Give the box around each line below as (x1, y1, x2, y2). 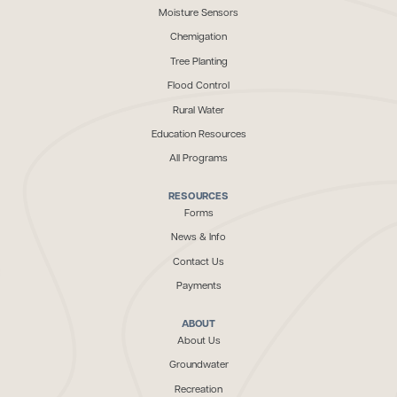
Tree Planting (169, 56, 228, 67)
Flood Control (167, 81, 230, 92)
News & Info (171, 232, 226, 244)
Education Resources (151, 129, 246, 141)
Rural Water (173, 105, 224, 116)
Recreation (175, 384, 222, 395)
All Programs (169, 153, 228, 165)
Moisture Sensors (159, 7, 238, 19)
